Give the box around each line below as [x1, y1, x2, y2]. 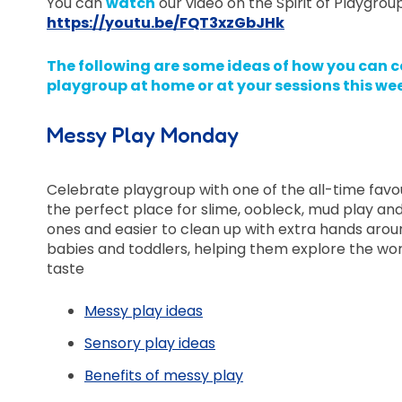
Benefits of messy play [84, 365, 243, 387]
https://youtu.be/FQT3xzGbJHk [47, 13, 284, 34]
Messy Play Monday [47, 122, 239, 149]
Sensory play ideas [84, 333, 215, 354]
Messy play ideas [84, 301, 203, 322]
